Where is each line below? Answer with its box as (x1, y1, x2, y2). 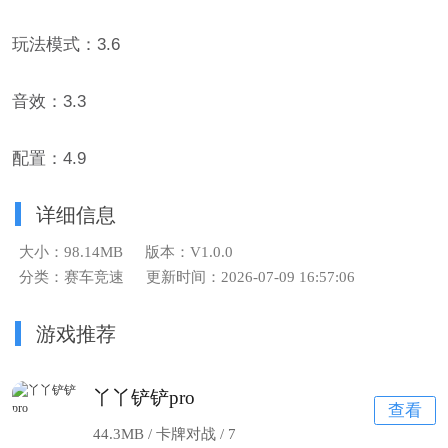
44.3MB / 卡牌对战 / (93, 425, 229, 442)
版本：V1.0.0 (145, 243, 234, 260)
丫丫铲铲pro (93, 386, 196, 408)
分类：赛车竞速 (18, 269, 124, 286)
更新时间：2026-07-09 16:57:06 (146, 269, 356, 286)
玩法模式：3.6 (12, 34, 121, 55)
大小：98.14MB (18, 243, 123, 260)
